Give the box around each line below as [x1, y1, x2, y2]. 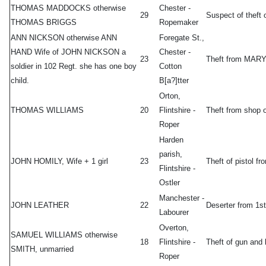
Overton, [159, 223, 189, 233]
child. [11, 76, 29, 85]
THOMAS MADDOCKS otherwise [11, 4, 126, 13]
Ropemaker [159, 18, 198, 27]
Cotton [159, 62, 182, 71]
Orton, [159, 91, 180, 101]
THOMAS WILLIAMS [11, 106, 84, 115]
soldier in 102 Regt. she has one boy [11, 62, 137, 71]
